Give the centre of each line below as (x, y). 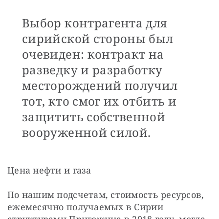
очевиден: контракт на (93, 54)
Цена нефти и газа (49, 170)
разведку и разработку (92, 70)
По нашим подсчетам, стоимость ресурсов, (106, 195)
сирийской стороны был (98, 39)
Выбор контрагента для (95, 23)
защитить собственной (94, 117)
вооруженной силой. (87, 132)
